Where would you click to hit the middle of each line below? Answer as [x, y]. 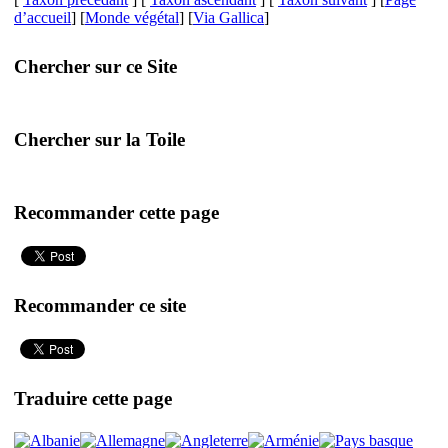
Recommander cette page [116, 212]
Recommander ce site [100, 305]
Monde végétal [132, 17]
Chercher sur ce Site [95, 66]
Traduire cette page [93, 398]
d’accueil [42, 17]
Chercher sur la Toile [99, 139]
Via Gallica [228, 17]
